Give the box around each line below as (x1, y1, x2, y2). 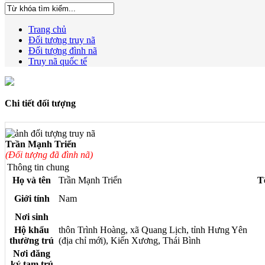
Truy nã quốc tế (28, 56, 87, 66)
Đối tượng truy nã (28, 35, 95, 45)
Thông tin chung (7, 161, 69, 172)
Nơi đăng (13, 248, 50, 258)
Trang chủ (28, 24, 66, 34)
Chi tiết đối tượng (5, 98, 76, 109)
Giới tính (14, 193, 50, 203)
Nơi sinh (15, 211, 49, 222)
